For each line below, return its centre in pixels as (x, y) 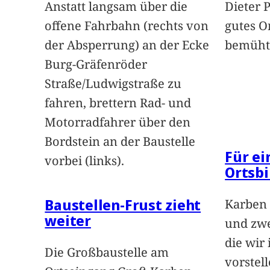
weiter (68, 221)
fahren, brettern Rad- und (118, 103)
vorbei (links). (85, 161)
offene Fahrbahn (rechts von (127, 26)
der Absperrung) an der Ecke (127, 45)
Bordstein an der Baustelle (120, 142)
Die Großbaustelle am (107, 253)
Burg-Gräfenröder (96, 64)
